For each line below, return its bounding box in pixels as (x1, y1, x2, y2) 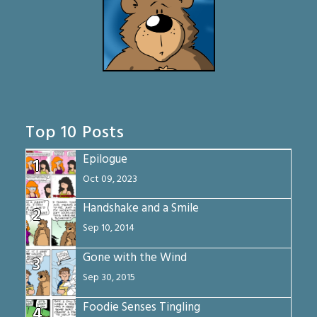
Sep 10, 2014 (83, 220, 135, 237)
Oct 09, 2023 (83, 171, 138, 188)
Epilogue (83, 150, 128, 170)
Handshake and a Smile (83, 199, 200, 219)
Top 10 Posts (25, 120, 125, 147)
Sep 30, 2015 (83, 270, 136, 287)
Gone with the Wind (83, 248, 188, 268)
